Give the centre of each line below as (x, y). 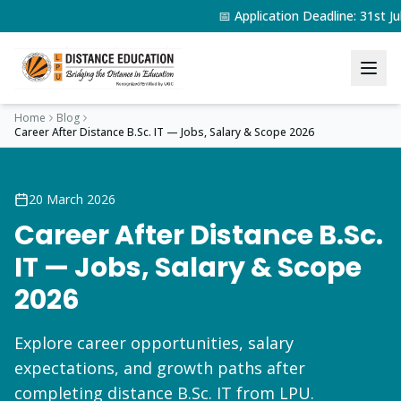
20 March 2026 (72, 199)
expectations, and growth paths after (160, 368)
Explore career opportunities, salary (154, 343)
